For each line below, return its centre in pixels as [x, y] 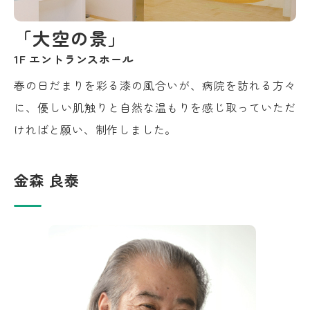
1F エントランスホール [74, 58]
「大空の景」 [71, 37]
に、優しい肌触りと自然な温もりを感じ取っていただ [155, 107]
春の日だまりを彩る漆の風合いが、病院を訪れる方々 [155, 85]
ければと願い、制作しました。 [95, 129]
